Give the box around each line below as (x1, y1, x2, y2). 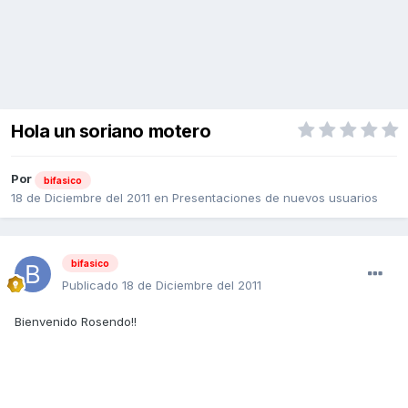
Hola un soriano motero (11, 120, 211, 143)
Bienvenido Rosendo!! (15, 314, 137, 330)
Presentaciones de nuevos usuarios (172, 189, 378, 205)
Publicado (62, 278, 122, 293)
